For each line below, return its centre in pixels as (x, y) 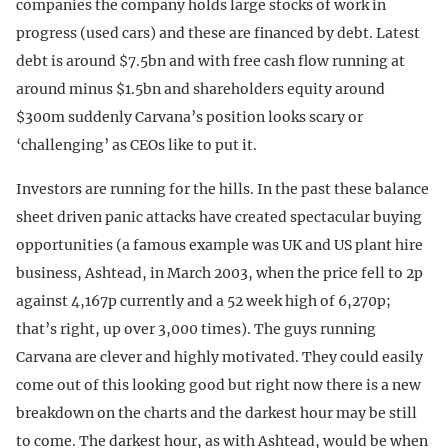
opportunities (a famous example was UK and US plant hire (219, 245)
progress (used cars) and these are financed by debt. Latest (218, 33)
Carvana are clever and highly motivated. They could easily (219, 357)
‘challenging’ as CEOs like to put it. (136, 145)
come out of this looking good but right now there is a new (218, 385)
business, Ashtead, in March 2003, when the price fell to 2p (219, 273)
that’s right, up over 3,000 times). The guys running (196, 329)
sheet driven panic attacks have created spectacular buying (219, 217)
